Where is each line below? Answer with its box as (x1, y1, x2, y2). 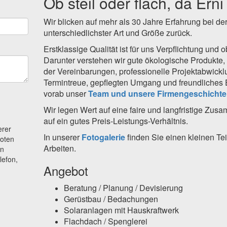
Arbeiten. (43, 142, 76, 155)
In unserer (43, 131, 82, 143)
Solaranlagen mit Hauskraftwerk (63, 204, 179, 216)
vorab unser (43, 88, 88, 100)
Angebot (43, 162, 88, 180)
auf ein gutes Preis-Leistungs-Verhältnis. (43, 115, 190, 127)
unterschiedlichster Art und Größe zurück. (43, 27, 192, 39)
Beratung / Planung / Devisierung (63, 182, 183, 194)
